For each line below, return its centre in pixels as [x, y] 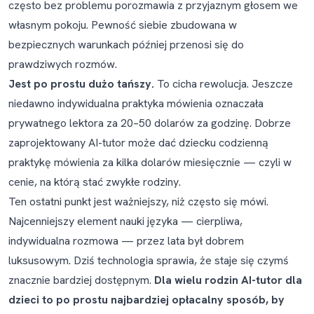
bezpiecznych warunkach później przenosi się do [126, 45]
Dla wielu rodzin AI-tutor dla [228, 280]
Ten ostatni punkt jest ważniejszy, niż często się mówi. [138, 202]
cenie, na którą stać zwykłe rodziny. [95, 182]
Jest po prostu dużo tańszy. [81, 84]
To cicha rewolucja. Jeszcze [224, 84]
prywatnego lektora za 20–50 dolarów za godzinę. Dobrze [150, 123]
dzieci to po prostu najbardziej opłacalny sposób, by [146, 300]
